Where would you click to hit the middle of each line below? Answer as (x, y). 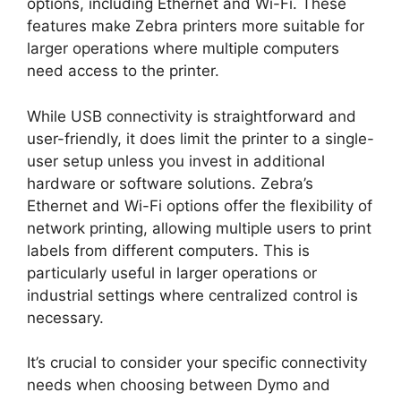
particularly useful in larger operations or (172, 273)
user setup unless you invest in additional (176, 161)
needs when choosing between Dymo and (179, 385)
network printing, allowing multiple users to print (199, 228)
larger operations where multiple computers (183, 49)
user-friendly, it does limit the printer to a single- (200, 138)
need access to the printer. (123, 71)
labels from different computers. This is (168, 250)
